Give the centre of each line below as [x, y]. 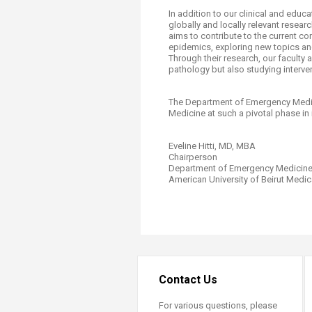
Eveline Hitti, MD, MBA [212, 146]
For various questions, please [218, 305]
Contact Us [188, 280]
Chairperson [193, 157]
